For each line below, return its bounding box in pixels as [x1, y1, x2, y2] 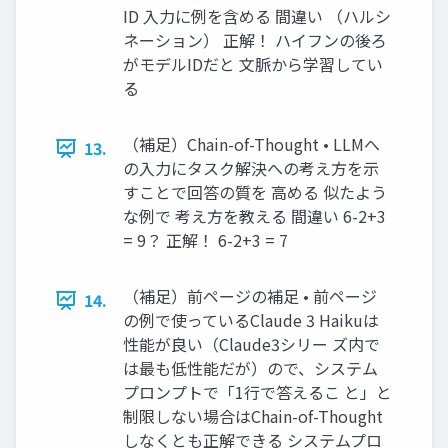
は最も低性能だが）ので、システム [123, 356, 378, 381]
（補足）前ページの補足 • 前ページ [123, 284, 377, 309]
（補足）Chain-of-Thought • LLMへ [123, 132, 380, 157]
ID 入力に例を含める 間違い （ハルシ [123, 4, 391, 29]
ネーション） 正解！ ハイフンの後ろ [123, 28, 387, 53]
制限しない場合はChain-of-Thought [123, 404, 383, 429]
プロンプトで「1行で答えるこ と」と [123, 380, 392, 405]
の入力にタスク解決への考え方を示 [123, 156, 379, 181]
